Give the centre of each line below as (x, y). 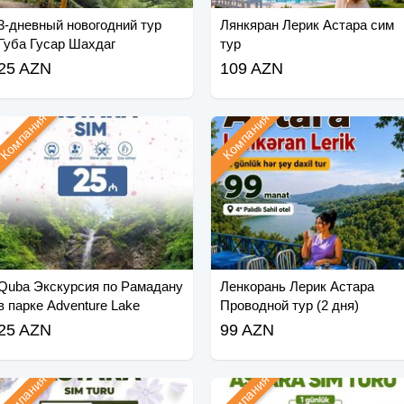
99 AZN (247, 331)
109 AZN (251, 69)
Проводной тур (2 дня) (289, 306)
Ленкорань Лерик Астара (297, 287)
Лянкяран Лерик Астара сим (307, 25)
